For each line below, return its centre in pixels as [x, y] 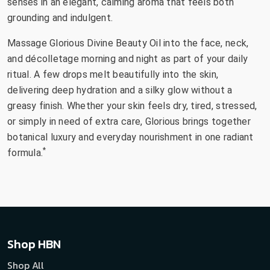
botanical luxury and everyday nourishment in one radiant [130, 137]
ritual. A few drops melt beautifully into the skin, [113, 74]
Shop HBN [34, 244]
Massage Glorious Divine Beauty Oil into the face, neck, [128, 43]
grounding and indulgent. [60, 17]
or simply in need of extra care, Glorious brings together [129, 121]
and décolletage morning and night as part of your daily [128, 58]
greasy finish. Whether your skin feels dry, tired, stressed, [132, 105]
